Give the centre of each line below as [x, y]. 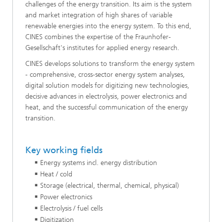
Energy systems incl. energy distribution [99, 163]
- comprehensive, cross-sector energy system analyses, [105, 74]
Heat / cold [56, 174]
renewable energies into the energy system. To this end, [108, 26]
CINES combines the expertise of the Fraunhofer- [98, 37]
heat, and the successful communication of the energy [107, 107]
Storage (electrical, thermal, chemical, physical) [110, 186]
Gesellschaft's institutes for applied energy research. [102, 48]
